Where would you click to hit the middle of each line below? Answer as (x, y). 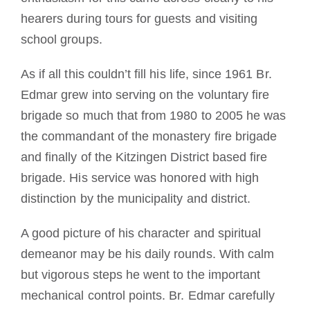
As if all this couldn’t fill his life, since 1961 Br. (146, 74)
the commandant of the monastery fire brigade (149, 136)
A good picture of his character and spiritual (141, 233)
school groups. (61, 39)
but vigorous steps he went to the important (140, 274)
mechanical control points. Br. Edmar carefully (148, 295)
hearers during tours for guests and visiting (139, 18)
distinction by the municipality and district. (136, 198)
